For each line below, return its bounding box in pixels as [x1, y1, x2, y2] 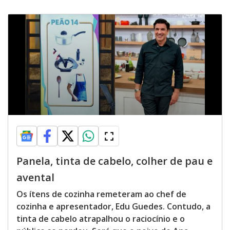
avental [16, 170, 54, 184]
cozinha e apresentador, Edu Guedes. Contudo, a [16, 201, 210, 212]
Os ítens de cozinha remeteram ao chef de [16, 188, 186, 200]
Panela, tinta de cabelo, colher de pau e [16, 154, 213, 168]
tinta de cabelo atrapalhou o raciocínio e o [16, 213, 185, 224]
